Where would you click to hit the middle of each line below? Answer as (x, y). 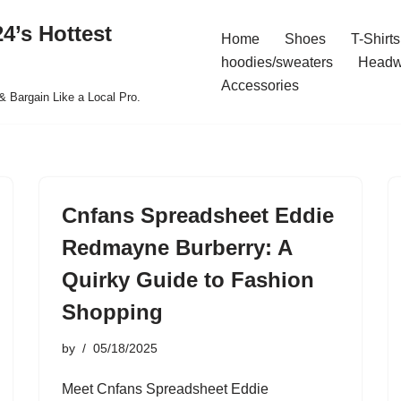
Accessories (260, 85)
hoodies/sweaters (277, 62)
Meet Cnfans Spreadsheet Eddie (165, 389)
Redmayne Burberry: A (177, 247)
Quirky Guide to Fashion (188, 280)
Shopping (112, 312)
